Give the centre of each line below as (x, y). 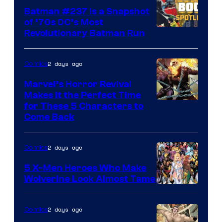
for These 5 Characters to (83, 106)
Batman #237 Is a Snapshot (86, 12)
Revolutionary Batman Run (84, 33)
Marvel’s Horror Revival (78, 84)
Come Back (49, 117)
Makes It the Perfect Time (82, 95)
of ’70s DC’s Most (63, 23)
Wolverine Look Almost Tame (89, 179)
